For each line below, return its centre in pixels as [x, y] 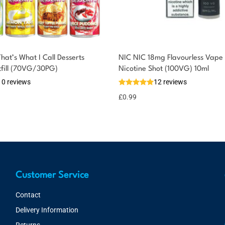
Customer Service [52, 175]
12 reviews [170, 82]
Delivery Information [47, 210]
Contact [28, 195]
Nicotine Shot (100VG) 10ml [164, 69]
